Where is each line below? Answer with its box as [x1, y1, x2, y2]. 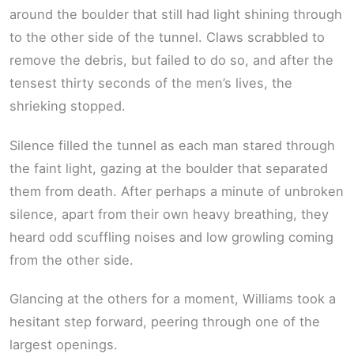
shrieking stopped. [9, 98, 126, 115]
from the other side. [9, 251, 134, 268]
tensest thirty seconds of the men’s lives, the [9, 75, 292, 92]
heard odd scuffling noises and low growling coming [9, 228, 333, 245]
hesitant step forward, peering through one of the [9, 314, 320, 330]
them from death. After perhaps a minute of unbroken [9, 183, 344, 199]
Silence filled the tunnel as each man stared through [9, 137, 335, 153]
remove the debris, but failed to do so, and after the [9, 52, 333, 69]
